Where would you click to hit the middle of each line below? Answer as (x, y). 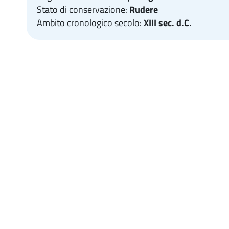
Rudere (144, 10)
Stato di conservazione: (83, 10)
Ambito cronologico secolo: (90, 23)
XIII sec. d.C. (168, 23)
